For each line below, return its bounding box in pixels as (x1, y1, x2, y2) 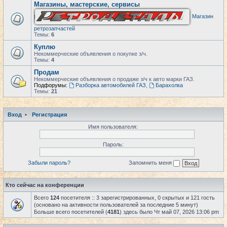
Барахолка (155, 82, 183, 88)
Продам (34, 68, 59, 76)
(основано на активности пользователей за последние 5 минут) (34, 201, 198, 208)
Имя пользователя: (88, 124, 138, 130)
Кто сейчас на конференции (6, 181, 84, 188)
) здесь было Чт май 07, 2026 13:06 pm (120, 208, 219, 215)
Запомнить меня (129, 159, 173, 166)
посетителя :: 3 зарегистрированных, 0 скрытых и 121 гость (59, 194, 215, 201)
